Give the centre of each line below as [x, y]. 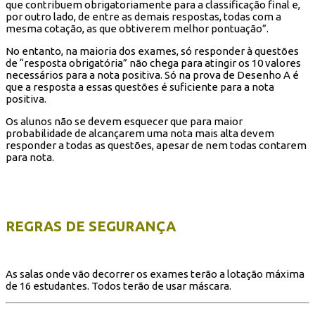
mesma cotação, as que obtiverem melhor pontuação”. [137, 28]
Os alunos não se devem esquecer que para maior [124, 121]
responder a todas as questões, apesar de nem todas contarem [156, 145]
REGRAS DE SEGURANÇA [91, 226]
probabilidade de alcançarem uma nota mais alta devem [140, 133]
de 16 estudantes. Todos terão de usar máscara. [118, 285]
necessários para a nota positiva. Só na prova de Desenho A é [152, 75]
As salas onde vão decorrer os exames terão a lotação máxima [155, 274]
